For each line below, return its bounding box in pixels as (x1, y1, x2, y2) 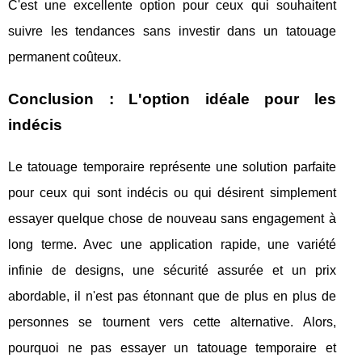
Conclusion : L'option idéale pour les (8, 90, 336, 108)
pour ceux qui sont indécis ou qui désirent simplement (8, 186, 336, 200)
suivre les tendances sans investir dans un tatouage (8, 24, 336, 39)
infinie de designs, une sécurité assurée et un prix (8, 263, 336, 278)
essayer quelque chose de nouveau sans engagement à (8, 212, 336, 226)
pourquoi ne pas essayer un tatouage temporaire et (8, 341, 336, 356)
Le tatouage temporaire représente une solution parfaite (8, 160, 336, 175)
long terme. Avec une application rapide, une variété (8, 238, 336, 252)
